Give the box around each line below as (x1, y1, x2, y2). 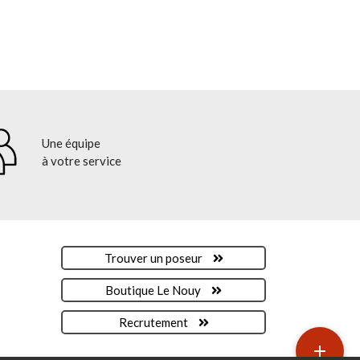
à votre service (41, 153, 121, 168)
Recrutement (118, 315, 190, 329)
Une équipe (41, 136, 100, 150)
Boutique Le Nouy (105, 283, 203, 297)
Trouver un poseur (104, 251, 205, 265)
